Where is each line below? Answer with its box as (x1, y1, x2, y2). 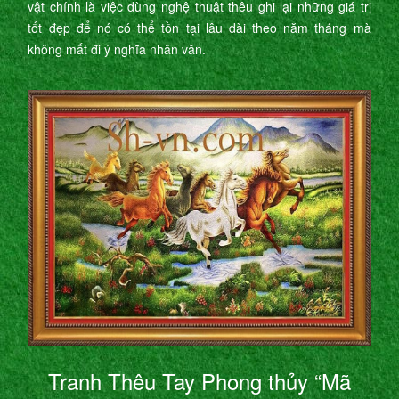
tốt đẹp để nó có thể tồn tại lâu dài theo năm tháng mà (28, 19, 371, 37)
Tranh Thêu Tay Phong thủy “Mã (48, 365, 351, 397)
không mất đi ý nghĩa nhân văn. (28, 40, 207, 59)
